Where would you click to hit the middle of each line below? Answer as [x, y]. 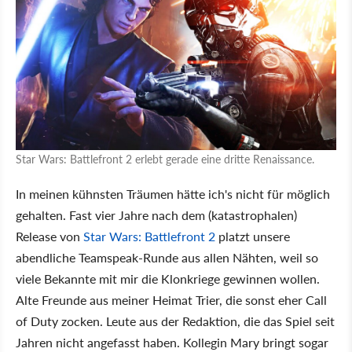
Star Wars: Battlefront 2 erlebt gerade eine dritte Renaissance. [165, 159]
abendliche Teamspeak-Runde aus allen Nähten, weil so [167, 258]
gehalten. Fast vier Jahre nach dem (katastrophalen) [156, 215]
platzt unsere [253, 236]
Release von [49, 236]
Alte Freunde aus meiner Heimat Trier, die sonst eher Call [171, 300]
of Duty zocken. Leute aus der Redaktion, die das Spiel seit [175, 321]
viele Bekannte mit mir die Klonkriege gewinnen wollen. [168, 279]
